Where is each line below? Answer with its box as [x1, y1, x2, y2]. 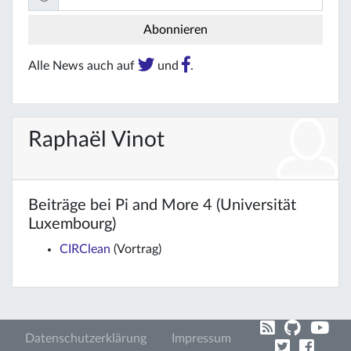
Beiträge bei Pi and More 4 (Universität [28, 197, 296, 213]
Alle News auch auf [28, 59, 138, 72]
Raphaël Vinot [28, 128, 165, 150]
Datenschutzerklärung [25, 332, 147, 345]
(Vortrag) [110, 242, 161, 255]
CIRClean [60, 242, 110, 255]
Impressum [172, 332, 231, 345]
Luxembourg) [28, 215, 116, 232]
